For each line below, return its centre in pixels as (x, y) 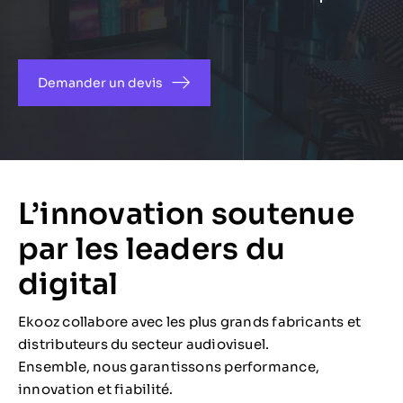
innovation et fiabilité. (96, 390)
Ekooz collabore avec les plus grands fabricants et (190, 322)
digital (68, 284)
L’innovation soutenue (186, 214)
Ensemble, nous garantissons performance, (169, 367)
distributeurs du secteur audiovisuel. (144, 345)
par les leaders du (152, 249)
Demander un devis (100, 83)
